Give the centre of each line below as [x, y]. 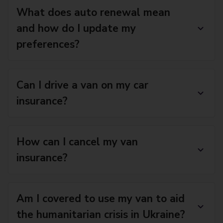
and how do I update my [76, 28]
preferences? [48, 44]
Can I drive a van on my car [82, 85]
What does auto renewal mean [93, 12]
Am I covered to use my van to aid [101, 199]
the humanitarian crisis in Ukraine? [101, 215]
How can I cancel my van [77, 142]
